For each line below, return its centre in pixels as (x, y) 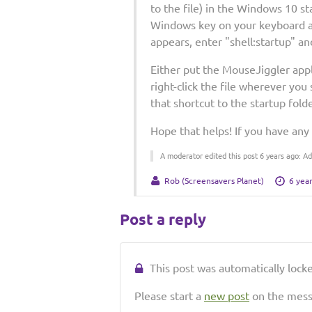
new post (227, 296)
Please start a (169, 296)
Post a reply (163, 219)
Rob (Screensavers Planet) (214, 181)
